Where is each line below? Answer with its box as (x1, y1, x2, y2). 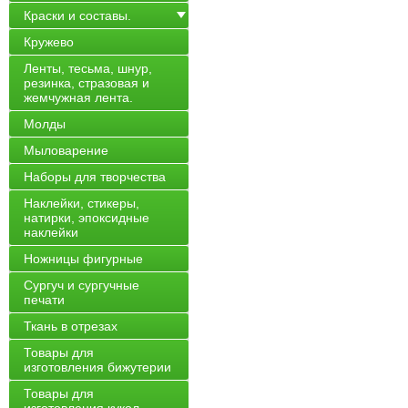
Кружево (24, 35, 74, 49)
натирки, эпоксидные (24, 210, 149, 225)
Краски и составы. (24, 8, 131, 23)
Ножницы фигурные (24, 251, 143, 266)
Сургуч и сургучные (24, 278, 139, 292)
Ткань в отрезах (24, 319, 117, 333)
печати (24, 292, 65, 307)
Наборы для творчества (24, 169, 166, 184)
